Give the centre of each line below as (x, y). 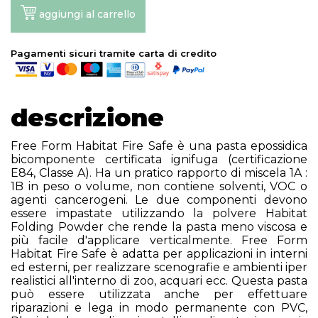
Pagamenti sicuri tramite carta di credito (114, 53)
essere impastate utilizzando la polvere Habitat (159, 213)
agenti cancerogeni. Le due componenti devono (159, 200)
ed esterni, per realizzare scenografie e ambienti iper (159, 267)
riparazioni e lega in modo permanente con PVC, (159, 308)
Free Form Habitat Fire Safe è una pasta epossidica (159, 146)
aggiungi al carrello (87, 15)
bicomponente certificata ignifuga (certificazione (159, 159)
